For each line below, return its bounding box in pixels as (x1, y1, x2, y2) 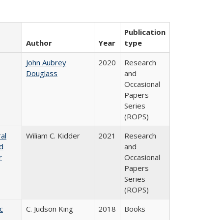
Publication (124, 27, 165, 37)
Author (26, 38, 52, 48)
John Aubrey (26, 57, 66, 67)
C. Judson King (26, 204, 73, 214)
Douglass (26, 68, 57, 78)
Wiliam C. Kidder (26, 131, 80, 140)
